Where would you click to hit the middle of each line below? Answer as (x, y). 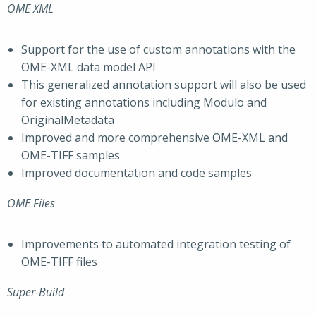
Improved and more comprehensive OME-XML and (154, 138)
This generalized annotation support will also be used (164, 85)
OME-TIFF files (59, 262)
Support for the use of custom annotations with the (158, 49)
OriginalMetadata (68, 120)
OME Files (31, 203)
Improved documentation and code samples (136, 173)
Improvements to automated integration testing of (156, 244)
